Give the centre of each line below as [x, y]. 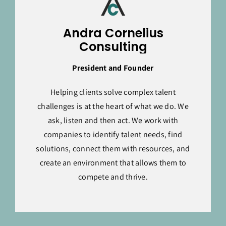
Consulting [113, 47]
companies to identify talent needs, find [113, 134]
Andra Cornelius [113, 33]
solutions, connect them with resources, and [113, 149]
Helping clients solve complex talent [113, 92]
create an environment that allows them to [113, 163]
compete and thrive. [113, 177]
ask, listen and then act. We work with [113, 120]
